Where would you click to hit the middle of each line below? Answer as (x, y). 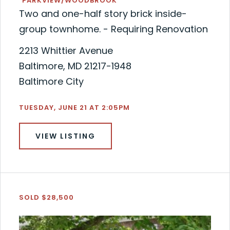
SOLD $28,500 (46, 198)
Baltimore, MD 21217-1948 (75, 66)
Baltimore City (51, 82)
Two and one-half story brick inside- (103, 14)
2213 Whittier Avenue (66, 51)
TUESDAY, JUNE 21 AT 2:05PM (74, 108)
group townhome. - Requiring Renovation (113, 29)
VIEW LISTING (65, 136)
